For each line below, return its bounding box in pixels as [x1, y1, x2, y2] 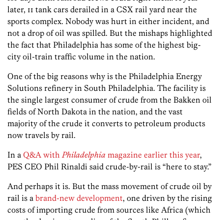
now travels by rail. [7, 130, 76, 140]
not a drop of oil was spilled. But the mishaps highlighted [7, 28, 212, 38]
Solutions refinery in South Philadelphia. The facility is [7, 83, 206, 93]
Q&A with [23, 150, 62, 160]
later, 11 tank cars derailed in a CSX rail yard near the [7, 4, 197, 15]
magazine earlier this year [106, 150, 200, 160]
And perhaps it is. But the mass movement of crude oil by [7, 181, 212, 192]
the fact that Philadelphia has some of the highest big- [7, 40, 201, 50]
